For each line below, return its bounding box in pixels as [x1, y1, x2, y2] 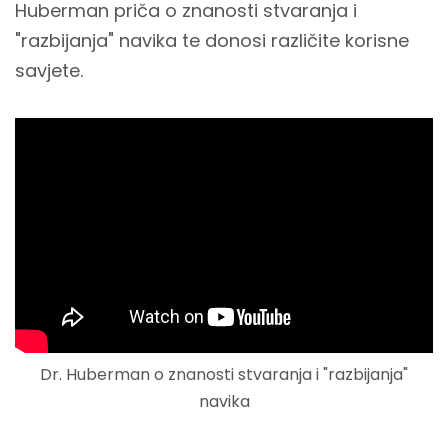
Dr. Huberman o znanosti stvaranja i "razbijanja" [40, 362, 408, 386]
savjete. [15, 58, 83, 83]
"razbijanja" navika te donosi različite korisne [15, 28, 409, 53]
